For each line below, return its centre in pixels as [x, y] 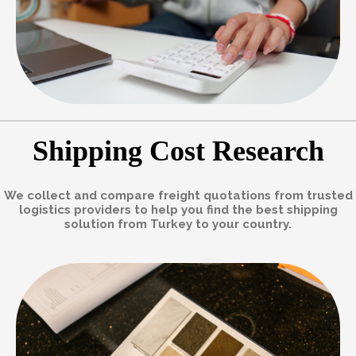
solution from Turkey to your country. [178, 224]
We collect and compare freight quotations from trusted [178, 195]
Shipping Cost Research [178, 151]
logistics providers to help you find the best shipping [178, 209]
